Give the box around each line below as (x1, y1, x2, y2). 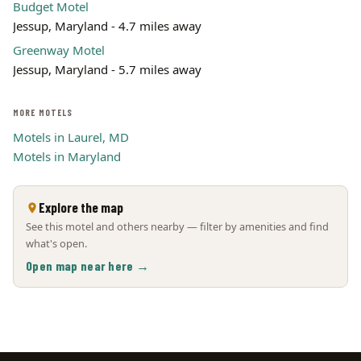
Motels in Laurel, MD (13, 129, 129, 145)
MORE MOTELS (13, 107, 73, 118)
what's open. (26, 236, 87, 251)
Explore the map (39, 199, 123, 215)
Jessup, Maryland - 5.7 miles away (13, 61, 201, 77)
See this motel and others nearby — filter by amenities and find (26, 219, 329, 234)
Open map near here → (26, 258, 150, 273)
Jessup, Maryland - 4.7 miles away (13, 18, 201, 34)
